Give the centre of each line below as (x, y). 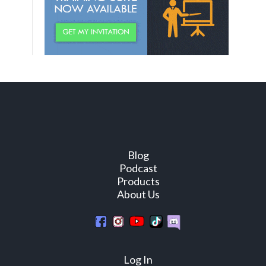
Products (138, 181)
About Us (138, 194)
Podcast (138, 168)
